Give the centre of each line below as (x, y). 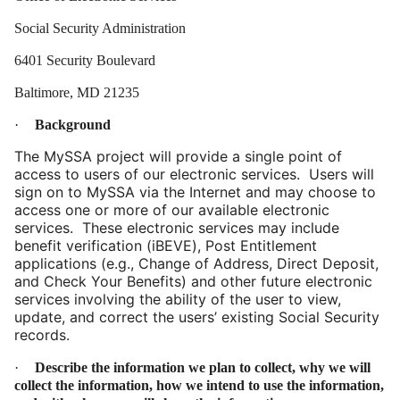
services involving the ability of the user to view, (178, 300)
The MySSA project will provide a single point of (178, 157)
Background (73, 125)
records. (42, 335)
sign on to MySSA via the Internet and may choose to (195, 192)
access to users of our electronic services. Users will (194, 175)
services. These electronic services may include (177, 228)
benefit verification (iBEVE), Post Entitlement (166, 246)
